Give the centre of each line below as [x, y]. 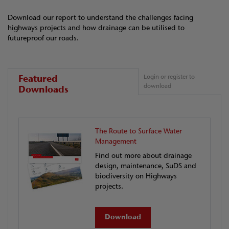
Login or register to [169, 77]
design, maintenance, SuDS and [146, 166]
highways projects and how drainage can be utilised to [96, 28]
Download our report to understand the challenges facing [100, 18]
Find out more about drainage [143, 156]
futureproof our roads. [45, 38]
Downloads [43, 90]
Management [116, 142]
